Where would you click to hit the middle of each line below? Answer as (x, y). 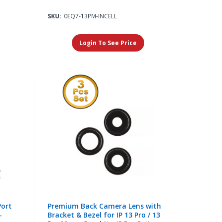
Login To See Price (108, 43)
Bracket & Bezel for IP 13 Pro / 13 (104, 215)
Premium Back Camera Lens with (104, 206)
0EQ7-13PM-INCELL (90, 16)
